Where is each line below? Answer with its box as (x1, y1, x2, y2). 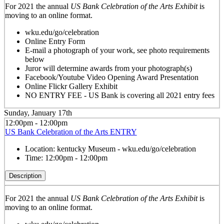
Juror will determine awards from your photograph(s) (24, 63, 192, 72)
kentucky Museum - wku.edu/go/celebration (56, 144, 196, 153)
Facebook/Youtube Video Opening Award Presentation (24, 72, 198, 81)
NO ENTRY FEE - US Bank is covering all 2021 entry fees (24, 90, 214, 99)
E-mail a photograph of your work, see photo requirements (24, 45, 209, 54)
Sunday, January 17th (4, 108, 72, 117)
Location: (24, 144, 57, 153)
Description (8, 172, 41, 180)
